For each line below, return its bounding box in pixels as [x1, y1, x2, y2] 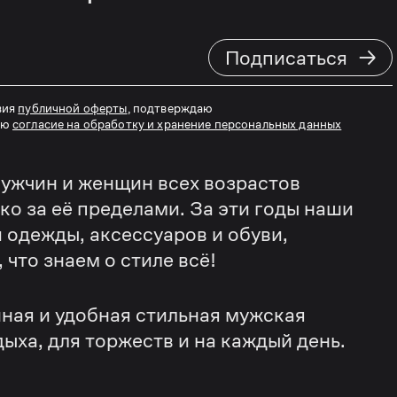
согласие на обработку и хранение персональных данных [12, 117, 342, 131]
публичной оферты [18, 101, 128, 115]
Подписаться [225, 46, 347, 69]
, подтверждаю [127, 101, 214, 115]
